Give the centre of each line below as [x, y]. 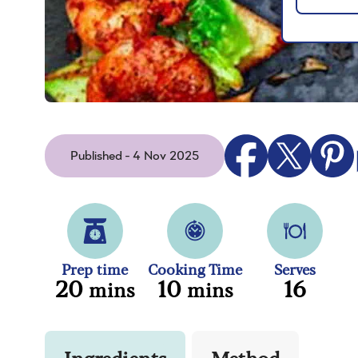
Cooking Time [195, 268]
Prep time [95, 268]
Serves [294, 268]
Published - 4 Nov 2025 [135, 155]
